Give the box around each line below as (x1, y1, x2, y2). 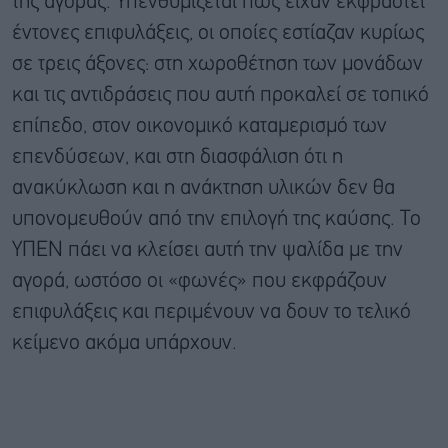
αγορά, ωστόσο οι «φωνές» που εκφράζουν (12, 271, 387, 291)
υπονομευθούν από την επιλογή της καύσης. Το (12, 209, 421, 229)
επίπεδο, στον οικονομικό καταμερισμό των (12, 116, 387, 136)
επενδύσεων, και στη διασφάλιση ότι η (12, 147, 343, 167)
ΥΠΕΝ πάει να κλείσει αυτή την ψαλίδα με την (12, 240, 403, 260)
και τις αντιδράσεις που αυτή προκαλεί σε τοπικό (12, 85, 429, 105)
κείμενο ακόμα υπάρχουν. (12, 333, 237, 353)
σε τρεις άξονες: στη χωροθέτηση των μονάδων (12, 54, 423, 74)
